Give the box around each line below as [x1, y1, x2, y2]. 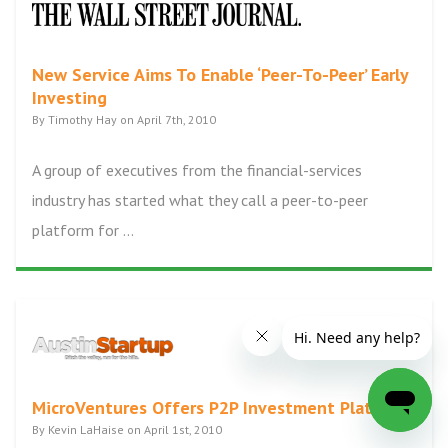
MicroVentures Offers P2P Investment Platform [32, 396, 410, 419]
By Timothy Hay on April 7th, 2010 [32, 112, 216, 127]
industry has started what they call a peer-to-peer [32, 190, 368, 210]
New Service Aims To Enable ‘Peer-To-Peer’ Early [32, 63, 408, 86]
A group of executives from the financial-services [32, 160, 362, 180]
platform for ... [32, 220, 134, 240]
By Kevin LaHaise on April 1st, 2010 [32, 422, 222, 437]
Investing [32, 86, 107, 109]
